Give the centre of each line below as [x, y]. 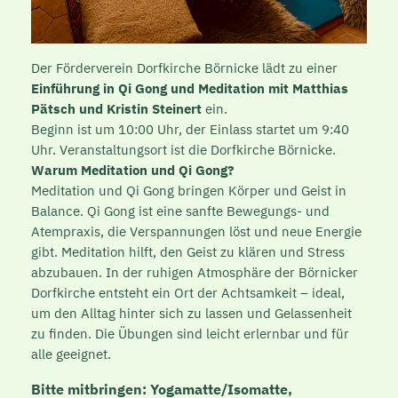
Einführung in [74, 88]
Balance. [59, 211]
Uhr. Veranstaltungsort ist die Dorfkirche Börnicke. [183, 149]
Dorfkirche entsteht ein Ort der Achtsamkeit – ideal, [187, 292]
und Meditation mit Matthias [257, 88]
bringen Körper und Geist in [260, 190]
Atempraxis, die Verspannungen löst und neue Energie [196, 231]
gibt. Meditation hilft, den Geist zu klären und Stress [187, 251]
